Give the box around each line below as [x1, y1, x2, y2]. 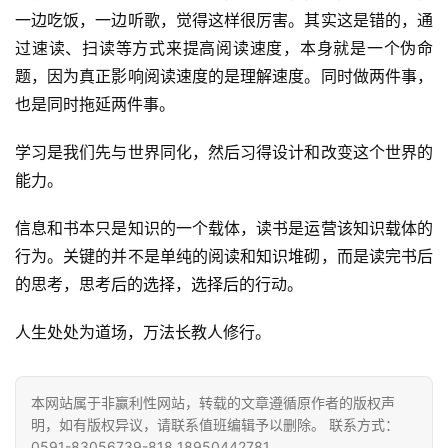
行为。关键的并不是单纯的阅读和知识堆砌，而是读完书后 [15, 246, 433, 266]
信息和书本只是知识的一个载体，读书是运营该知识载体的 [15, 218, 433, 238]
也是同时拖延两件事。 [15, 94, 175, 114]
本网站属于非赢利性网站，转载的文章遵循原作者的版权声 [31, 394, 395, 411]
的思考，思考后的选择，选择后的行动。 [15, 274, 303, 294]
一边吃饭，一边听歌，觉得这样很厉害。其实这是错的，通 [15, 10, 433, 30]
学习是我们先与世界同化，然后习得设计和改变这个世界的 [15, 142, 433, 162]
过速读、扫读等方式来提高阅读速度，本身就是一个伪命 [15, 38, 433, 58]
